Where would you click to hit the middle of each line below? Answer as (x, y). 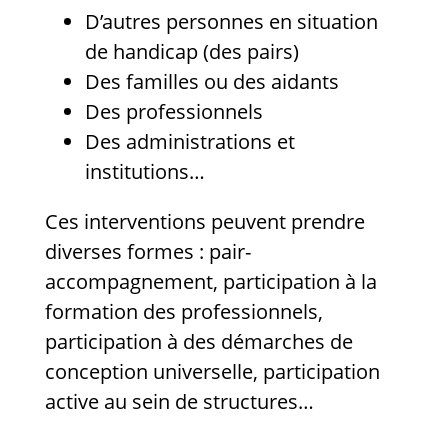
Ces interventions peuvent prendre (205, 222)
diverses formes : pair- (148, 252)
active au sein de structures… (179, 402)
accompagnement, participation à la (211, 282)
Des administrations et (190, 142)
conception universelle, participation (212, 372)
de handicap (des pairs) (192, 52)
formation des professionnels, (184, 312)
